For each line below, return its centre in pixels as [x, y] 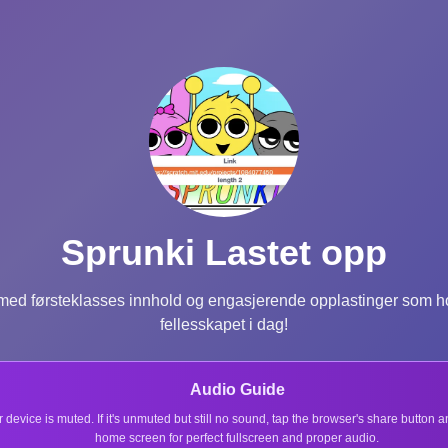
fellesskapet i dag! [224, 324]
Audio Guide [237, 389]
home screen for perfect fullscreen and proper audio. [237, 437]
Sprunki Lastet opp [224, 252]
